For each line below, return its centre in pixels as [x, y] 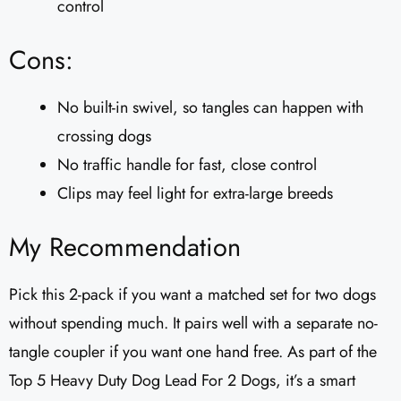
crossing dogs [104, 137]
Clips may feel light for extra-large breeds [195, 194]
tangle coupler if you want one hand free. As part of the [193, 352]
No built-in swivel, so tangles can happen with [210, 108]
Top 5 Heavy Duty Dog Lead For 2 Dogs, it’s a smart [182, 381]
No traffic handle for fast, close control [187, 165]
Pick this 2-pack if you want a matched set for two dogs [192, 295]
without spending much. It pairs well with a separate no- [193, 324]
